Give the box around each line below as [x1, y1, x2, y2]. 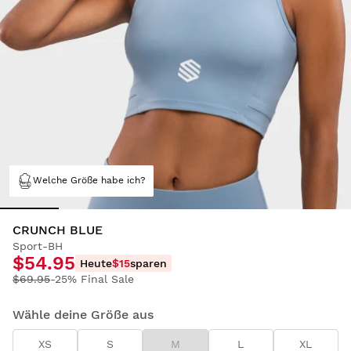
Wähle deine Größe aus [13, 306, 154, 322]
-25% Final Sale [50, 272, 134, 285]
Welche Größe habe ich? [33, 175, 146, 186]
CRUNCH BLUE [13, 222, 103, 237]
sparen [130, 256, 167, 270]
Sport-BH [13, 239, 63, 252]
